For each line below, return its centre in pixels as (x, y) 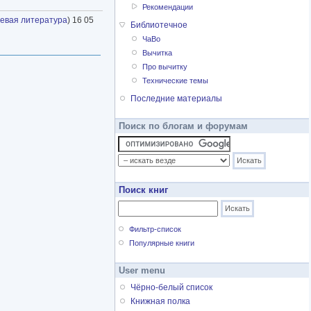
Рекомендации (168, 7)
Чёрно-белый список (171, 288)
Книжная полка (160, 302)
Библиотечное (159, 25)
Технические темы (176, 81)
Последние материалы (176, 99)
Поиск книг (143, 190)
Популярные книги (162, 243)
